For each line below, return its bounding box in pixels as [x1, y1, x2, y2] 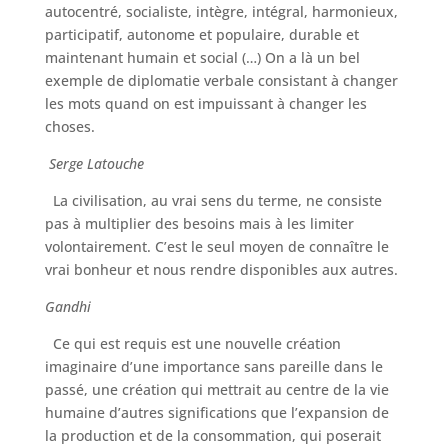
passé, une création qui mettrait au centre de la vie [44, 380, 389, 399]
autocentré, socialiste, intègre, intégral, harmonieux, [44, 2, 398, 21]
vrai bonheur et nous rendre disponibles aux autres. [44, 260, 398, 279]
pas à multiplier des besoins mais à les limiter [44, 214, 354, 233]
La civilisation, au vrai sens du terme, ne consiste [48, 191, 382, 210]
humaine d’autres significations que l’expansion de [44, 403, 389, 422]
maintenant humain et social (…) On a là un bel [44, 48, 360, 67]
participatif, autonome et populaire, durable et [44, 25, 359, 44]
